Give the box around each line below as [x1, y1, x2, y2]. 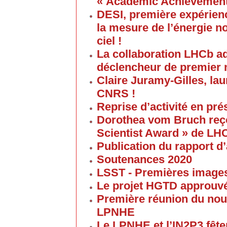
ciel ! [97, 34, 122, 47]
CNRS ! [97, 87, 135, 100]
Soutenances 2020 [97, 153, 192, 166]
